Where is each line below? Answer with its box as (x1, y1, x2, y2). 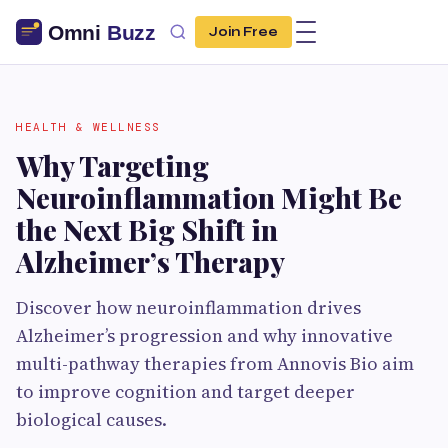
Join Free (209, 24, 278, 40)
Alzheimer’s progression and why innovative (16, 323, 393, 348)
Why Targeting (16, 147, 209, 184)
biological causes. (16, 407, 167, 432)
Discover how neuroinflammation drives (16, 295, 361, 320)
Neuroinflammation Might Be (16, 179, 402, 216)
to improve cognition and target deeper (16, 379, 355, 404)
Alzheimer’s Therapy (16, 243, 285, 280)
